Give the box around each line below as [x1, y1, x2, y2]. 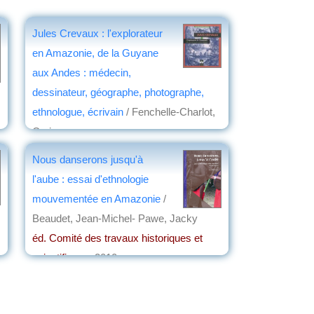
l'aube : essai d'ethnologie [32, 172, 149, 185]
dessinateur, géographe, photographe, [32, 86, 204, 98]
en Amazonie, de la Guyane [32, 46, 158, 59]
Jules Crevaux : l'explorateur [32, 27, 163, 39]
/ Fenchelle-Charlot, [123, 105, 215, 118]
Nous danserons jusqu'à [32, 153, 143, 165]
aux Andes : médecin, [32, 66, 131, 78]
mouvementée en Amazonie [32, 192, 161, 205]
